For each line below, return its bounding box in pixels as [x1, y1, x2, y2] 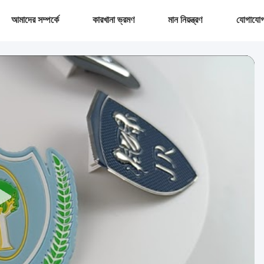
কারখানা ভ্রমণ [92, 15, 134, 25]
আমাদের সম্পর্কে [11, 15, 59, 25]
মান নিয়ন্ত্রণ [168, 15, 203, 25]
